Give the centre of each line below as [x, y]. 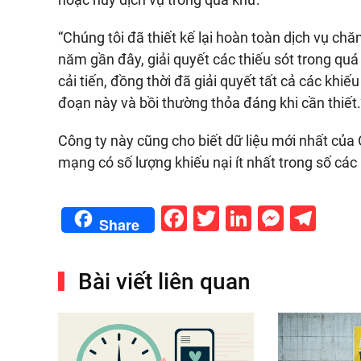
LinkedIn [300, 218]
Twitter [259, 218]
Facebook [243, 218]
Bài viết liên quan [162, 282]
